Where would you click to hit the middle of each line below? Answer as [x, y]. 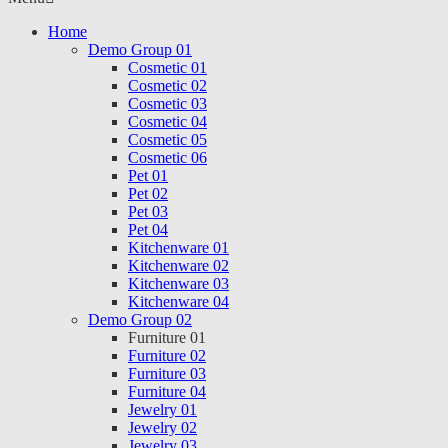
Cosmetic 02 [167, 86]
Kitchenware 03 [178, 284]
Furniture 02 [167, 356]
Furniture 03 [167, 374]
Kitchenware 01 [178, 248]
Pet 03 [148, 212]
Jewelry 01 [162, 410]
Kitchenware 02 [178, 266]
